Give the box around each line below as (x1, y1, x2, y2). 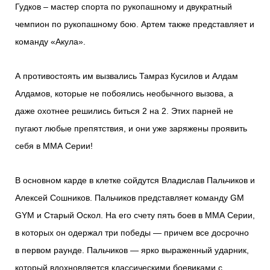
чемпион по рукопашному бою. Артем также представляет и (15, 19, 254, 30)
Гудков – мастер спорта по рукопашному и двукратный (15, 2, 232, 12)
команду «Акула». (15, 37, 86, 47)
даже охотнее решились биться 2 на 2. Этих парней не (15, 106, 233, 116)
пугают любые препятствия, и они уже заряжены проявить (15, 124, 247, 134)
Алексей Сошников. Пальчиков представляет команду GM (15, 193, 244, 203)
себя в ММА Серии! (15, 141, 93, 151)
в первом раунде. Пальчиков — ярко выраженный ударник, (15, 245, 249, 256)
